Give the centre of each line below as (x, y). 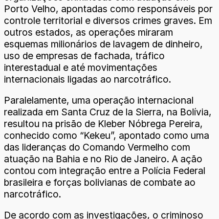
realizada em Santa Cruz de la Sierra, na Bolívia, (108, 112)
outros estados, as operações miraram (88, 32)
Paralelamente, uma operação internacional (99, 100)
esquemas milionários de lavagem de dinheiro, (103, 44)
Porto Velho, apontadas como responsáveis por (108, 9)
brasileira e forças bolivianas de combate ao (100, 182)
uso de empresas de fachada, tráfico (84, 55)
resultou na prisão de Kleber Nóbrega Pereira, (103, 123)
